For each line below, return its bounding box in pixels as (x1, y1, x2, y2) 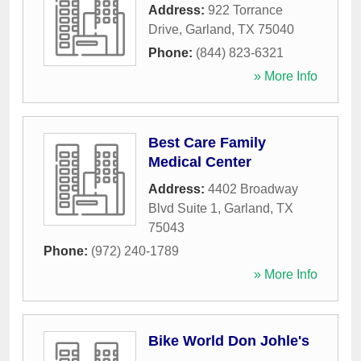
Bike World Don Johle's (148, 333, 309, 349)
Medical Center (148, 154, 251, 170)
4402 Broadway (208, 182, 298, 196)
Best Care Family (148, 135, 266, 151)
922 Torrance (208, 3, 283, 17)
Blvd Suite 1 (148, 201, 218, 215)
